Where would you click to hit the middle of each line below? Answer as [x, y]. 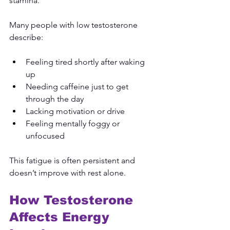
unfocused [45, 136]
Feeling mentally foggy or [74, 123]
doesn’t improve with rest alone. [68, 172]
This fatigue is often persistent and [73, 160]
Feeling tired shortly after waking [86, 62]
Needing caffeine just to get [78, 86]
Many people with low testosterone [74, 25]
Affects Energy [61, 217]
